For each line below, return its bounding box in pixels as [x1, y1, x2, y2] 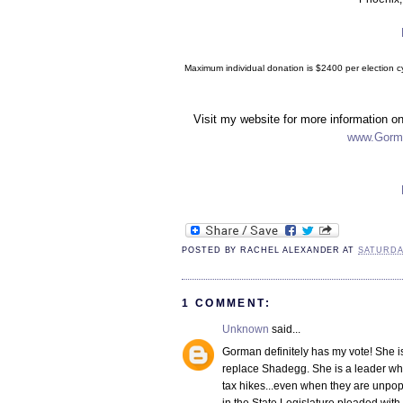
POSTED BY [182, 246, 241, 255]
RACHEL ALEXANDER [240, 246, 341, 255]
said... [269, 323, 300, 336]
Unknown [222, 323, 269, 336]
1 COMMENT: [182, 297, 271, 310]
